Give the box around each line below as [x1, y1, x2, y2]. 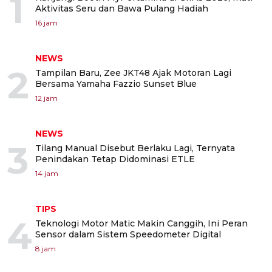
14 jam [35, 169, 58, 178]
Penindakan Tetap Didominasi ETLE [35, 154, 195, 165]
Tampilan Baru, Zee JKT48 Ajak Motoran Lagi [35, 67, 231, 78]
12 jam [35, 93, 58, 103]
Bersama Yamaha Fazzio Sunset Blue [35, 78, 197, 89]
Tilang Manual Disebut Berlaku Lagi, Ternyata [35, 143, 235, 154]
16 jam [35, 18, 58, 27]
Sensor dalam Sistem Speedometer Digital [35, 229, 221, 240]
